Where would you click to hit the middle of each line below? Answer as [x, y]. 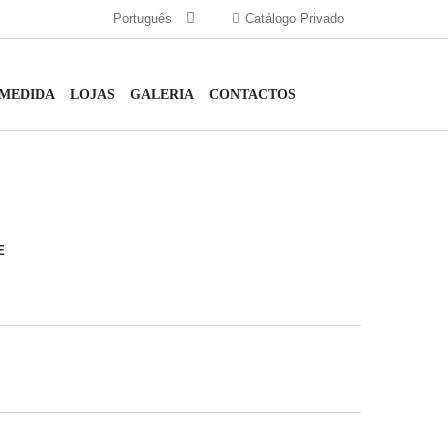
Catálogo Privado [294, 18]
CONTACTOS [253, 94]
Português [142, 18]
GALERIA [162, 94]
